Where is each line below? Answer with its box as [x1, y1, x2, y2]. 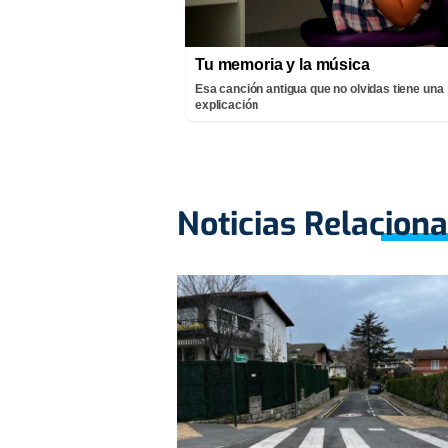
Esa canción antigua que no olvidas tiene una [195, 81, 444, 96]
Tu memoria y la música [195, 55, 370, 73]
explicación [195, 97, 259, 112]
